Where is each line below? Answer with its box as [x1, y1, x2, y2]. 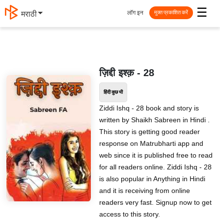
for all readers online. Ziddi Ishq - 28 [99, 163, 212, 171]
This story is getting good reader [99, 128, 200, 136]
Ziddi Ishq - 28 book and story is [99, 104, 199, 112]
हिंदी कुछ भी [103, 88, 123, 96]
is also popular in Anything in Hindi [99, 175, 205, 183]
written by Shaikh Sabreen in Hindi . [99, 116, 210, 124]
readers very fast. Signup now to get [99, 198, 212, 206]
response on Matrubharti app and [99, 139, 203, 147]
